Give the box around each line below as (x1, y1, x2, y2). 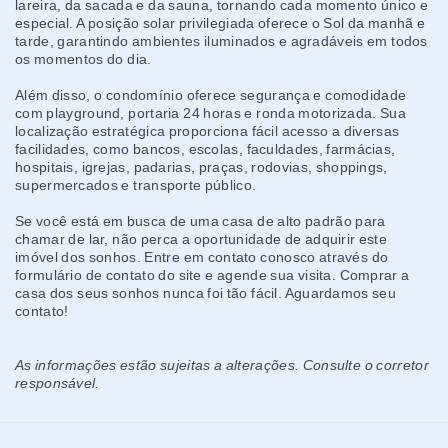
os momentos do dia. (15, 51, 152, 67)
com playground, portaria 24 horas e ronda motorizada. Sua (15, 105, 407, 121)
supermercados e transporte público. (15, 177, 257, 193)
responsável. (15, 375, 100, 391)
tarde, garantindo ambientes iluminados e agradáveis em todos (15, 33, 428, 49)
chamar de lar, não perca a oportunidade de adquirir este (15, 231, 388, 247)
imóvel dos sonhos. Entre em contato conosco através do (15, 249, 389, 265)
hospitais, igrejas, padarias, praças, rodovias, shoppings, (15, 159, 388, 175)
